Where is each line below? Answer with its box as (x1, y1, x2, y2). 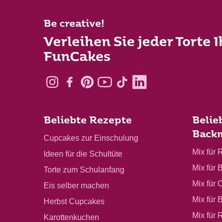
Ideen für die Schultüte (44, 150, 122, 159)
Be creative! (44, 20, 105, 29)
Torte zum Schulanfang (44, 166, 124, 174)
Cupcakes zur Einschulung (44, 134, 138, 143)
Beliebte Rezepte (44, 116, 132, 126)
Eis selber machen (44, 181, 109, 190)
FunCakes (44, 52, 111, 64)
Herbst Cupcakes (44, 197, 105, 206)
